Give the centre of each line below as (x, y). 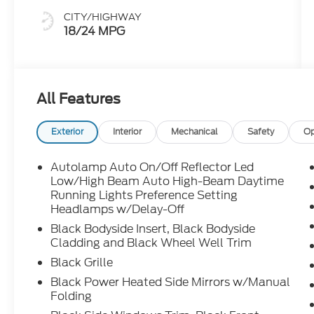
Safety (261, 132)
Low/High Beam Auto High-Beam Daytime (168, 182)
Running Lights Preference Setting (144, 196)
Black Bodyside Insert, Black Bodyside (153, 229)
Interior (128, 132)
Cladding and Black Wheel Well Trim (151, 243)
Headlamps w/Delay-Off (118, 210)
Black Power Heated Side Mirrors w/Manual (171, 282)
